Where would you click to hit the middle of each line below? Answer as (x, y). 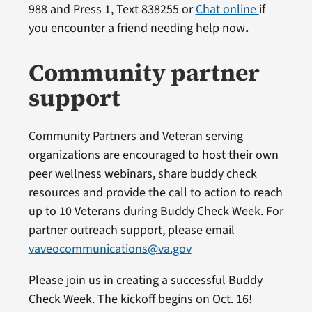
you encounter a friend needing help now (136, 28)
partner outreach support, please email (131, 230)
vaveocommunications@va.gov (110, 249)
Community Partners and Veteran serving (135, 136)
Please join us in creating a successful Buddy (145, 280)
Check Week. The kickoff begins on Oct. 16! (140, 299)
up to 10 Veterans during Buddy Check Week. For (156, 211)
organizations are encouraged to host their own (153, 155)
